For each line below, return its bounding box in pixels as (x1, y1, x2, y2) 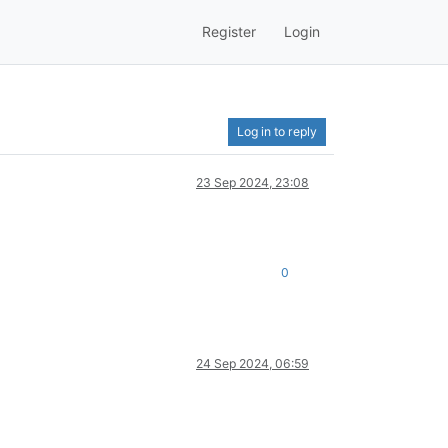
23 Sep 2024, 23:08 (196, 174, 309, 190)
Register (202, 23, 256, 41)
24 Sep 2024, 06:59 (196, 355, 309, 371)
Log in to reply (237, 123, 317, 139)
